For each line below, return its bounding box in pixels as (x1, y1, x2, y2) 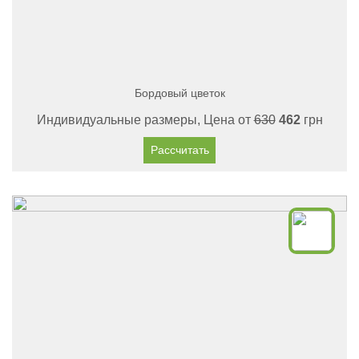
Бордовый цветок (134, 87, 225, 99)
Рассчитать (150, 143, 209, 156)
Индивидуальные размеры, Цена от (36, 113, 254, 127)
